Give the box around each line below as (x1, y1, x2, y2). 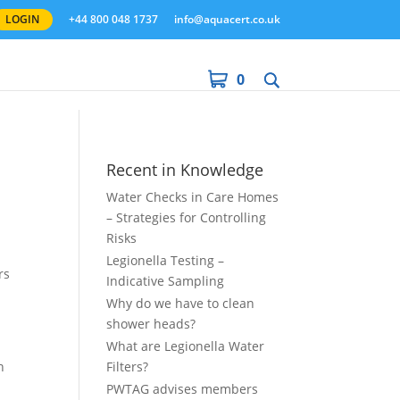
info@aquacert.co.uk (173, 12, 280, 27)
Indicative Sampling (106, 272, 225, 289)
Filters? (106, 358, 149, 375)
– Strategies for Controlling (106, 209, 267, 226)
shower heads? (106, 315, 196, 332)
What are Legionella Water (106, 337, 265, 354)
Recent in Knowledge (106, 159, 264, 180)
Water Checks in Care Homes (106, 188, 279, 205)
